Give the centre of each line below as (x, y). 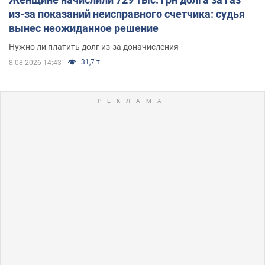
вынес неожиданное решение (84, 28)
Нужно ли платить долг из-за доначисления (94, 46)
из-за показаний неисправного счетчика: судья (127, 14)
